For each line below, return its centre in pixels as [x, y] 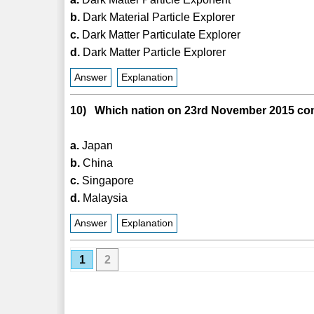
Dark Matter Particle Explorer [153, 52]
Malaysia [104, 198]
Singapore [107, 180]
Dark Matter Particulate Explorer [160, 34]
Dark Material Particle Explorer [158, 17]
